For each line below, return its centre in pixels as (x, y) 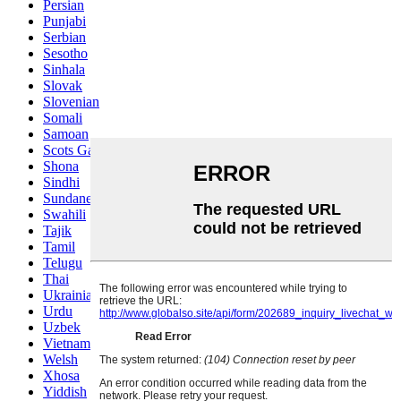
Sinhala (64, 70)
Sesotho (65, 54)
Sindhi (61, 183)
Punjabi (64, 21)
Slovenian (71, 102)
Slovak (63, 86)
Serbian (64, 38)
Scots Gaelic (78, 150)
